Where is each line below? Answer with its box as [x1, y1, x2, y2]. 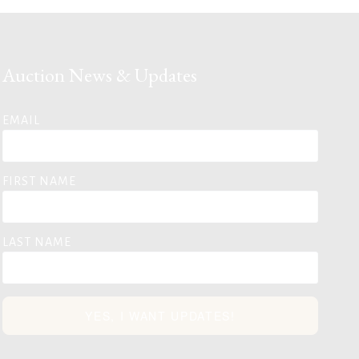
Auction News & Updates [2, 63, 197, 87]
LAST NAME [2, 236, 71, 248]
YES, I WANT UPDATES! [85, 308, 236, 324]
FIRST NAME [2, 175, 76, 188]
